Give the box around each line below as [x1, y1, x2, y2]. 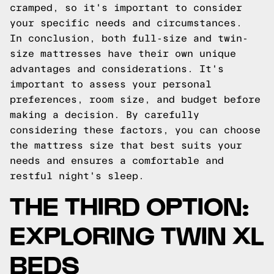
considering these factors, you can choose [10, 125, 261, 135]
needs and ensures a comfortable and [10, 155, 224, 166]
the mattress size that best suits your [10, 140, 242, 150]
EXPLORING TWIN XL [10, 219, 264, 249]
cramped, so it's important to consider [10, 2, 242, 13]
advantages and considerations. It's [10, 64, 224, 74]
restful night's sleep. [10, 171, 144, 181]
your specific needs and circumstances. [10, 18, 242, 28]
